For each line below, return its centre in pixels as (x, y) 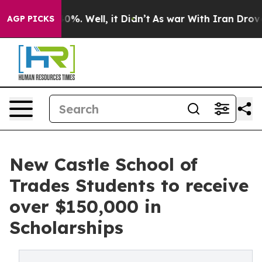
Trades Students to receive (129, 185)
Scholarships (66, 227)
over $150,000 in (85, 206)
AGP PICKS (31, 19)
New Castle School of (104, 164)
